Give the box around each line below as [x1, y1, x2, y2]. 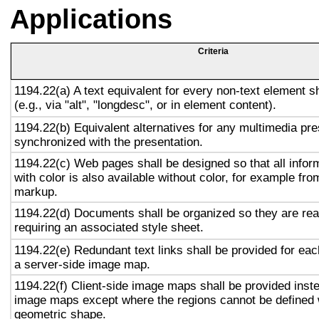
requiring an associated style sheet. [14, 220, 204, 234]
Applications [10, 4, 172, 34]
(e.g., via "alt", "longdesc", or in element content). [14, 98, 276, 112]
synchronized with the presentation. [14, 135, 203, 149]
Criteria [197, 46, 229, 56]
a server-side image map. [14, 257, 150, 271]
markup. [14, 184, 58, 199]
